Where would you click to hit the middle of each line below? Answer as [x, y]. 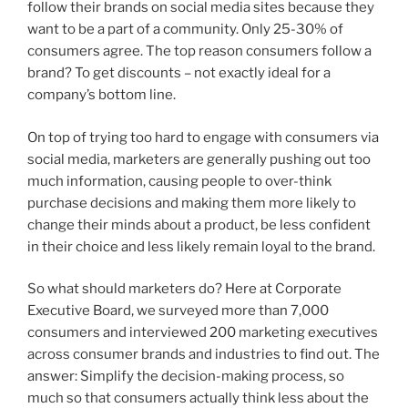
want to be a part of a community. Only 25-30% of [185, 30]
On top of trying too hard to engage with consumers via [203, 137]
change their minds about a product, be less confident [199, 224]
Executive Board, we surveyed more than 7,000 [178, 311]
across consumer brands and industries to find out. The [204, 355]
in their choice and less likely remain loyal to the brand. [201, 246]
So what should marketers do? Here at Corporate [184, 289]
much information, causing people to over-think [179, 181]
